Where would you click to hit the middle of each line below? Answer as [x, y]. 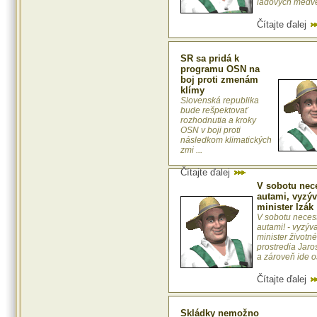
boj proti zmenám [219, 80]
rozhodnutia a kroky [218, 121]
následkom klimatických [226, 140]
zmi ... [191, 150]
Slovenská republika [220, 101]
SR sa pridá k [210, 59]
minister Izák [285, 207]
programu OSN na [220, 69]
